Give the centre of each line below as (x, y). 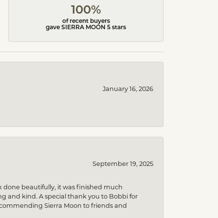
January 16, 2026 (128, 89)
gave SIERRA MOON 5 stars (86, 28)
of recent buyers (86, 22)
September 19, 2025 (123, 164)
